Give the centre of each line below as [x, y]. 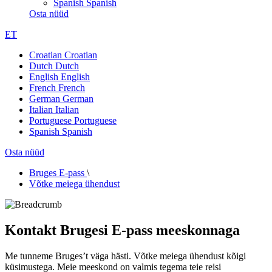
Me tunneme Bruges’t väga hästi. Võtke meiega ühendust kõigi [125, 256]
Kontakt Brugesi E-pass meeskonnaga [122, 230]
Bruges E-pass [57, 173]
